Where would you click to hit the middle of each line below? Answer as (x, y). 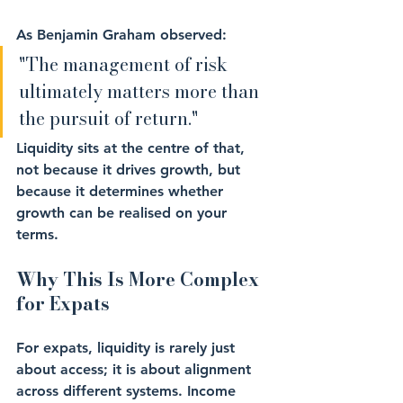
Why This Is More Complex (140, 279)
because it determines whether (122, 191)
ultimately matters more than (141, 91)
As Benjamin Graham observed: (124, 35)
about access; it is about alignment (136, 369)
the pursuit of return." (108, 118)
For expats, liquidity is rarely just (128, 348)
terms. (37, 234)
